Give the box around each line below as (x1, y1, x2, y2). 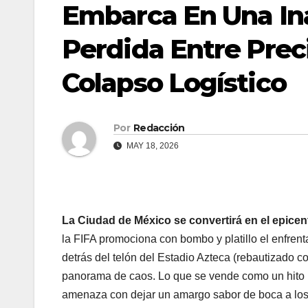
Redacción (133, 122, 185, 135)
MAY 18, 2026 (124, 141, 179, 151)
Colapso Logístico (62, 67, 286, 99)
